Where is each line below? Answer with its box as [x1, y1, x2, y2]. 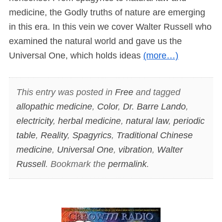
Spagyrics [72, 130, 111, 140]
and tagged [133, 87, 180, 97]
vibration [118, 144, 152, 155]
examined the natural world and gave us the [9, 36, 182, 47]
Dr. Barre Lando [122, 101, 186, 111]
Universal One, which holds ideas [9, 51, 143, 61]
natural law [125, 115, 168, 126]
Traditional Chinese [116, 130, 193, 140]
